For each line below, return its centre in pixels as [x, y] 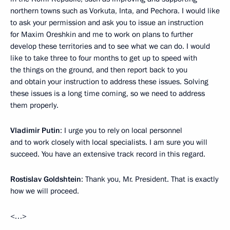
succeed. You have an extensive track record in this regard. [108, 154]
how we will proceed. [45, 191]
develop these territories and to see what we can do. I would [110, 46]
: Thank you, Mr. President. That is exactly [150, 179]
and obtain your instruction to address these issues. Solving [109, 82]
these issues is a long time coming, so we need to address [108, 93]
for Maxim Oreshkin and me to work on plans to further [102, 34]
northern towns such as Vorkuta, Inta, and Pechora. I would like [115, 11]
